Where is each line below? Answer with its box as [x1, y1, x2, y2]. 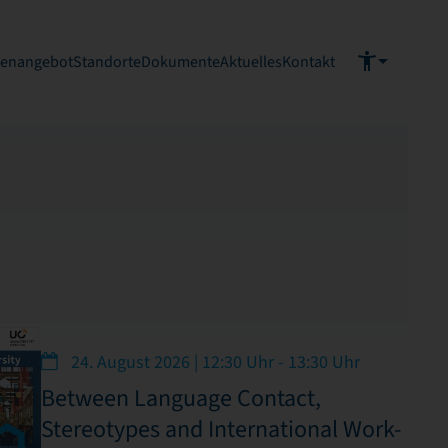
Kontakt [281, 52, 335, 73]
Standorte [72, 52, 141, 73]
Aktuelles [219, 52, 282, 73]
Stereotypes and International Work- [40, 413, 401, 444]
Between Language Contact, [40, 382, 321, 413]
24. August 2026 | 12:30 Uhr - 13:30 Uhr [66, 350, 360, 373]
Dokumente [140, 52, 220, 73]
